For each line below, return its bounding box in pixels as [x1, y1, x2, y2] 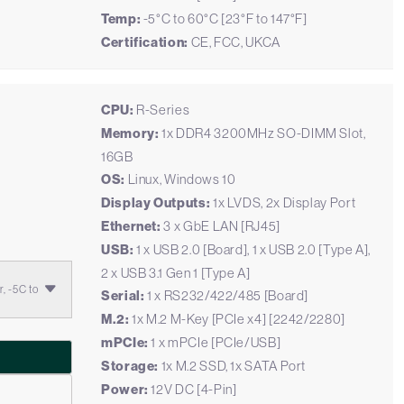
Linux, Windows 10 [124, 171, 236, 187]
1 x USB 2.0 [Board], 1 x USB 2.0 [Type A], [133, 242, 372, 257]
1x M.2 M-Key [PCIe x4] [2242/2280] [129, 311, 345, 326]
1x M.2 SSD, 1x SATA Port [159, 358, 307, 373]
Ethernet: [101, 218, 161, 234]
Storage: [101, 358, 160, 374]
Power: [101, 381, 149, 398]
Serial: [101, 288, 145, 304]
